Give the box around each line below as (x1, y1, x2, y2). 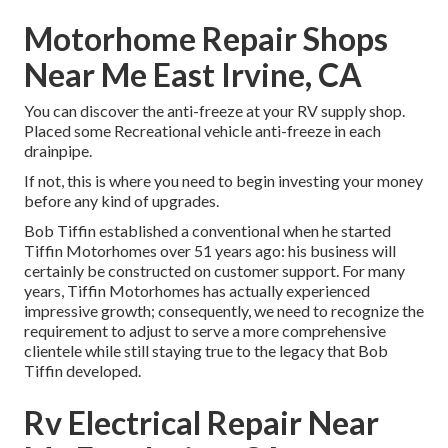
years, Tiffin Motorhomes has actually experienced (24, 280, 370, 300)
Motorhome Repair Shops (24, 18, 388, 58)
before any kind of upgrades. (24, 190, 219, 210)
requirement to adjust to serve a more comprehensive (24, 320, 386, 340)
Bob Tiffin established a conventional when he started (24, 220, 391, 240)
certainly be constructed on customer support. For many (24, 260, 405, 280)
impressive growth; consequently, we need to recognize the (24, 300, 424, 320)
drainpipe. (24, 140, 92, 160)
